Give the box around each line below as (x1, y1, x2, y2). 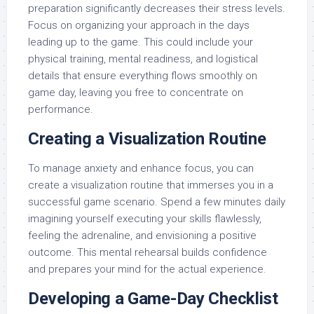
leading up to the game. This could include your (28, 36, 253, 48)
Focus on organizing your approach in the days (28, 19, 250, 32)
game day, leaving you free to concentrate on (28, 86, 243, 99)
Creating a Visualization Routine (28, 129, 266, 149)
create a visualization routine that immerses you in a (28, 179, 273, 191)
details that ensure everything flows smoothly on (28, 69, 257, 82)
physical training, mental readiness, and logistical (28, 53, 258, 65)
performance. (28, 103, 93, 116)
